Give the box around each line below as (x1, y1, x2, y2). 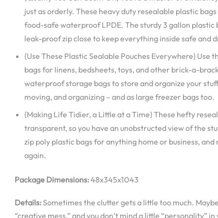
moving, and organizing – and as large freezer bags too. (24, 91, 215, 102)
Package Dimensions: (15, 174, 89, 184)
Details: (15, 197, 41, 207)
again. (24, 150, 46, 160)
